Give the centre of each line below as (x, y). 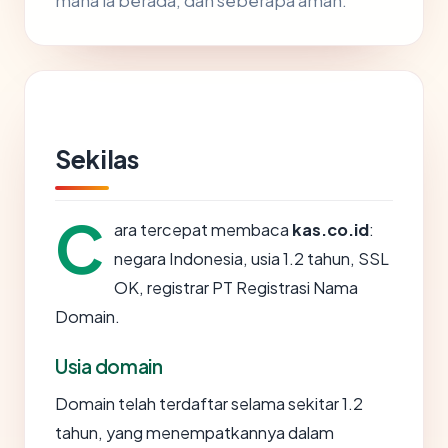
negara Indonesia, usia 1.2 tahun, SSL (251, 258)
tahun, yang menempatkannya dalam (194, 432)
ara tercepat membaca (203, 229)
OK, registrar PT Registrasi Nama (236, 287)
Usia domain (109, 366)
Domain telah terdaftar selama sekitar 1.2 (209, 403)
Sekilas (97, 159)
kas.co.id (330, 229)
